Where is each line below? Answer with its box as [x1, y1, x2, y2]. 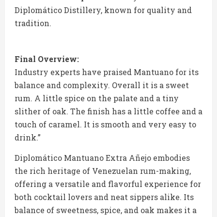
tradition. [15, 18, 51, 29]
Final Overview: [15, 54, 79, 64]
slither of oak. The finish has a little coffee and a [15, 106, 202, 117]
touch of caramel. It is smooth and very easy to [15, 119, 196, 130]
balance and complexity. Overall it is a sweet [15, 80, 189, 91]
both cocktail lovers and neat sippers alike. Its [15, 192, 194, 202]
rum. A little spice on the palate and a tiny [15, 93, 179, 104]
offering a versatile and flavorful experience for [15, 179, 201, 189]
